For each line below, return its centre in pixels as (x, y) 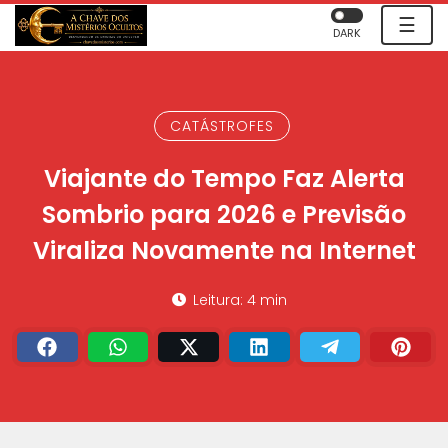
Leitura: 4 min (237, 299)
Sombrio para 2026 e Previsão (224, 214)
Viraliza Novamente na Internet (224, 250)
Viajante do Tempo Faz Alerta (224, 178)
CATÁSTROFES (221, 125)
